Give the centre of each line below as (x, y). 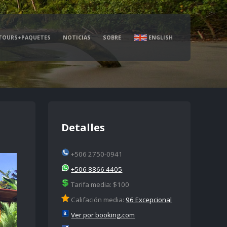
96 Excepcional (149, 199)
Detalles (83, 127)
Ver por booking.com (103, 215)
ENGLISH (160, 37)
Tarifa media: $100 (100, 184)
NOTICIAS (77, 37)
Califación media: (98, 199)
